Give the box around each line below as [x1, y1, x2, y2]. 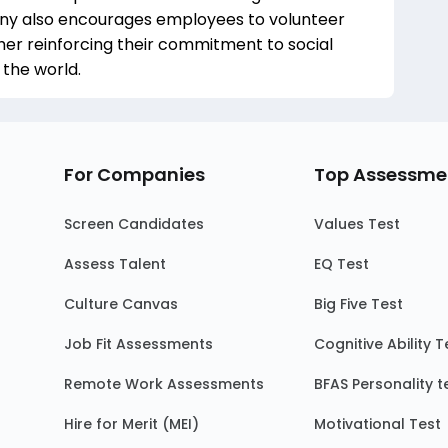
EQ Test [314, 254, 369, 274]
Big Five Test [314, 294, 403, 314]
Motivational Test [314, 414, 441, 434]
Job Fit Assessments [64, 334, 213, 354]
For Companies [64, 162, 205, 187]
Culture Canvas [64, 294, 178, 314]
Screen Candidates [64, 214, 204, 234]
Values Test [314, 214, 400, 234]
